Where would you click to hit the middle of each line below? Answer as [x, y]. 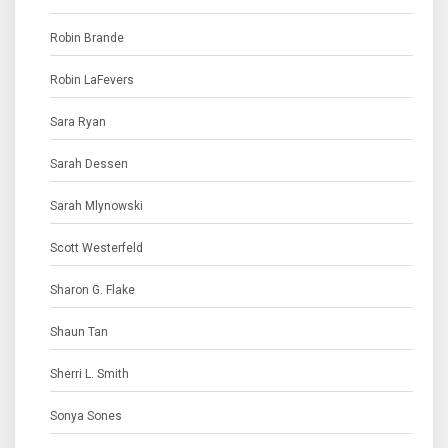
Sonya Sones [86, 416]
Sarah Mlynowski [96, 206]
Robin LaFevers [92, 80]
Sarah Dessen [89, 164]
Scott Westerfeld [96, 248]
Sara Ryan [78, 122]
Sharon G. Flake [92, 290]
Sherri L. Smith [89, 374]
